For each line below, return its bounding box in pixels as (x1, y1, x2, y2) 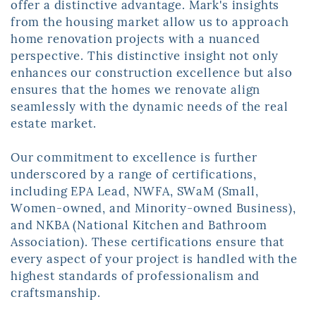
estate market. (10, 116, 97, 132)
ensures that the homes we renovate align (10, 82, 261, 98)
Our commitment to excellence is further (10, 150, 257, 166)
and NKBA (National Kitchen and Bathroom (10, 217, 267, 233)
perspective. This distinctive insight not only (10, 48, 279, 64)
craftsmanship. (10, 285, 101, 301)
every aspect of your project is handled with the (10, 251, 298, 267)
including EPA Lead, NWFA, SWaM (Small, (10, 183, 259, 200)
